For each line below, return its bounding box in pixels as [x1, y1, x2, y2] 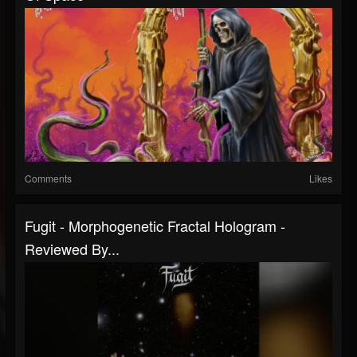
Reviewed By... [25, 237, 120, 259]
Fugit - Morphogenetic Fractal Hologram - [25, 214, 285, 236]
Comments [25, 171, 72, 185]
